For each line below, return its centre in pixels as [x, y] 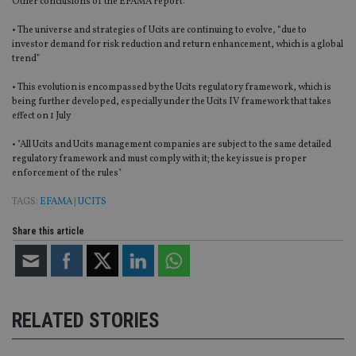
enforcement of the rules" [67, 174]
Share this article [48, 232]
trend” [26, 59]
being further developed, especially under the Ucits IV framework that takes [172, 102]
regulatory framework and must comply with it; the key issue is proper [159, 159]
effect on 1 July [41, 116]
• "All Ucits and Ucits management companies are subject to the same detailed [172, 145]
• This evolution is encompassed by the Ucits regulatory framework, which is [172, 88]
